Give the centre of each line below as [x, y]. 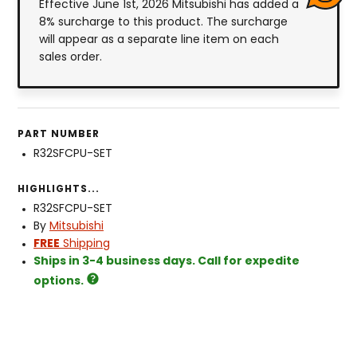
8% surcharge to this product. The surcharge [163, 23]
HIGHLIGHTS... [59, 190]
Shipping [85, 245]
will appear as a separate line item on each [159, 41]
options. [59, 282]
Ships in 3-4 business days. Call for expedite [167, 262]
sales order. [71, 58]
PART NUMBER [59, 135]
